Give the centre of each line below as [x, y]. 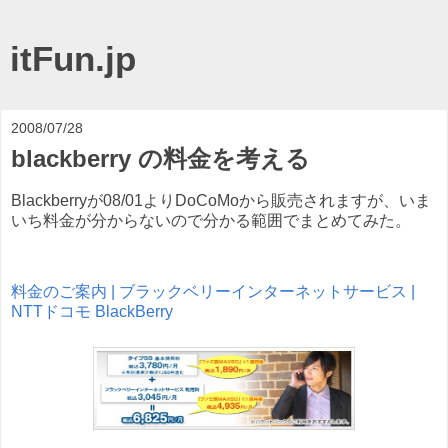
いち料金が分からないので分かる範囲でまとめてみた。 [211, 220]
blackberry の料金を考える [160, 158]
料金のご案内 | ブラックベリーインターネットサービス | [213, 292]
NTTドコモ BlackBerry [92, 312]
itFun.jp [73, 59]
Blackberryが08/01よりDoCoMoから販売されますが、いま [221, 200]
